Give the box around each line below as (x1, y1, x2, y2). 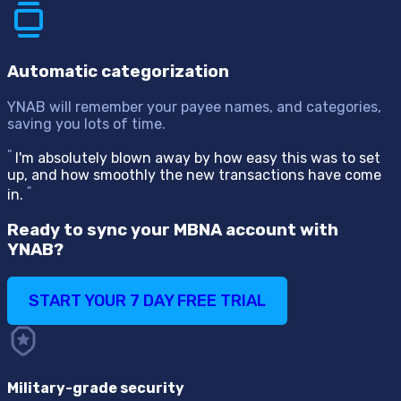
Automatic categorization (7, 62, 229, 82)
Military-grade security (7, 380, 184, 397)
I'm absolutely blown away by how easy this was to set (12, 149, 380, 167)
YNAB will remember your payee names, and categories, (7, 98, 381, 115)
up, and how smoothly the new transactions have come (7, 166, 381, 184)
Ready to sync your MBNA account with (7, 220, 338, 241)
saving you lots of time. (7, 115, 166, 132)
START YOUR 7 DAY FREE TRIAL (29, 290, 266, 311)
